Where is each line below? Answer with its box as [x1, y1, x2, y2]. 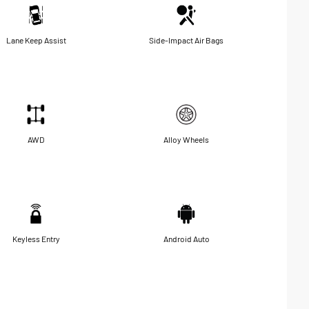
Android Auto [163, 233, 210, 243]
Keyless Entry [12, 233, 60, 243]
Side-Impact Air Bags [149, 34, 223, 45]
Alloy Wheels [163, 134, 209, 144]
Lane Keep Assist [6, 34, 66, 45]
